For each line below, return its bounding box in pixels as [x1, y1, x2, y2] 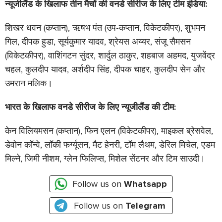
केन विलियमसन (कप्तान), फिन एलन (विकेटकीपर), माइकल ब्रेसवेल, [5, 125, 213, 137]
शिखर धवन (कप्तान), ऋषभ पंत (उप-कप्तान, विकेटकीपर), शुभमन [5, 22, 205, 34]
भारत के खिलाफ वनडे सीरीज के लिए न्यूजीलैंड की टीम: [5, 102, 176, 113]
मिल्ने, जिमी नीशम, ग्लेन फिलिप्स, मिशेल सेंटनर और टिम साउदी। [5, 153, 205, 165]
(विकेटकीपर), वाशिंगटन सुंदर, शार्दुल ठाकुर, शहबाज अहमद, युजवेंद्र [5, 50, 215, 61]
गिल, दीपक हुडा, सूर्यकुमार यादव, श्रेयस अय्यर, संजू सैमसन [5, 36, 191, 48]
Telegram [125, 200, 166, 212]
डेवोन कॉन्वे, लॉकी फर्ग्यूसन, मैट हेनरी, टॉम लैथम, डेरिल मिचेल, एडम [5, 139, 215, 151]
